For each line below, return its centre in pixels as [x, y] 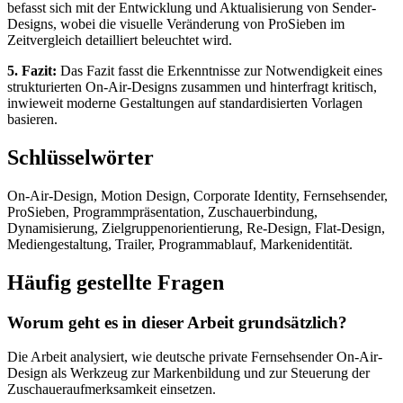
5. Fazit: [32, 70]
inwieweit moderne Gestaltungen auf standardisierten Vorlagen [185, 103]
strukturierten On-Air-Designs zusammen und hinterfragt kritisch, [192, 86]
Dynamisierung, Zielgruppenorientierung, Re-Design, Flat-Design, [196, 228]
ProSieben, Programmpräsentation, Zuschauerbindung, [162, 211]
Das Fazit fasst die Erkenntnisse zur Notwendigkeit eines [219, 70]
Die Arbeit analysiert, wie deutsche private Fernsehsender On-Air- [195, 357]
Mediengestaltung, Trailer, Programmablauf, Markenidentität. [180, 244]
